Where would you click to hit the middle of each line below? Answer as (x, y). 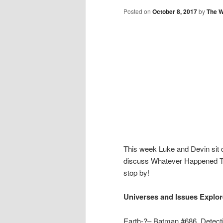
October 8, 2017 (175, 12)
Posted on (138, 11)
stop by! (136, 172)
